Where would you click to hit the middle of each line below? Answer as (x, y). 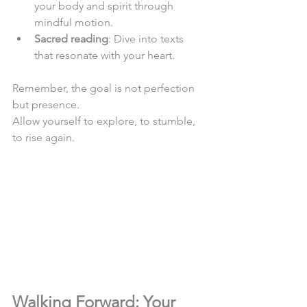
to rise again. (46, 137)
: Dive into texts (147, 38)
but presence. (49, 104)
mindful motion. (76, 22)
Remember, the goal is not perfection (105, 88)
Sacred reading (71, 38)
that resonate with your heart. (107, 55)
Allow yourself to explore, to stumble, (105, 121)
